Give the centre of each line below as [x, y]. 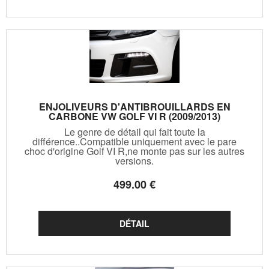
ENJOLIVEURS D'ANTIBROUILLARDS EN [134, 106]
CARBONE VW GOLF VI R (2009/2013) [134, 116]
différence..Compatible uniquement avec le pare [134, 141]
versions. [134, 160]
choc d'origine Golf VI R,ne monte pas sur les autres [134, 151]
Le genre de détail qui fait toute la [134, 131]
